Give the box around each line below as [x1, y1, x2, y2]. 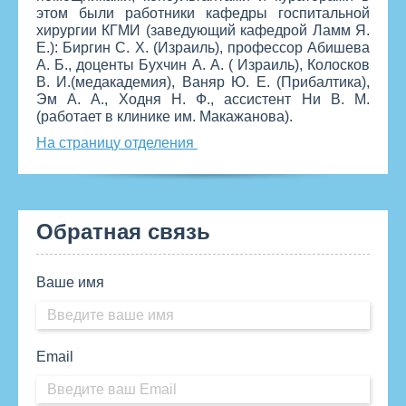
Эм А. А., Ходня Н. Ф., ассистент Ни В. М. [36, 92, 370, 108]
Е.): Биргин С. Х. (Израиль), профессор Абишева [36, 40, 370, 56]
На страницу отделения [36, 135, 198, 151]
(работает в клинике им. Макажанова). [36, 109, 293, 125]
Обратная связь [36, 219, 210, 245]
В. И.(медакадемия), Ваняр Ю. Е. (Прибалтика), [36, 74, 370, 91]
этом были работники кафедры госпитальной [36, 5, 370, 22]
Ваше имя [36, 275, 104, 291]
